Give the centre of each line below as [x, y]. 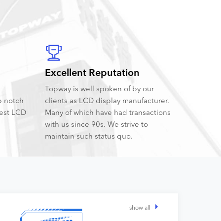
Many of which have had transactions [108, 112]
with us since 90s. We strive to [96, 124]
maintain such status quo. [89, 136]
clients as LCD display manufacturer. [107, 100]
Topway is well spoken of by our [99, 89]
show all [140, 207]
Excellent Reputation [92, 72]
